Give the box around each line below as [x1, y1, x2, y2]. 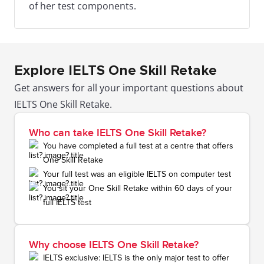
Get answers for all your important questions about [14, 81, 243, 95]
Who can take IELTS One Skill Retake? [29, 127, 206, 140]
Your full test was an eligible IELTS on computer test [43, 169, 231, 180]
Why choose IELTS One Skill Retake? [29, 239, 199, 252]
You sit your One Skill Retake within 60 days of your [43, 183, 232, 194]
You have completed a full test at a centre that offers [43, 141, 233, 151]
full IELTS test [43, 197, 91, 208]
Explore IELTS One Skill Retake [14, 62, 217, 80]
